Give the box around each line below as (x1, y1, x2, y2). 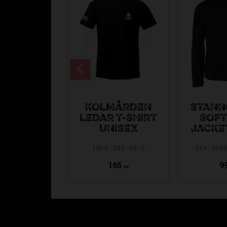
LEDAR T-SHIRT (80, 113, 158, 125)
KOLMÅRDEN (85, 102, 152, 114)
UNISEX (99, 124, 138, 135)
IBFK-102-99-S (92, 145, 145, 153)
